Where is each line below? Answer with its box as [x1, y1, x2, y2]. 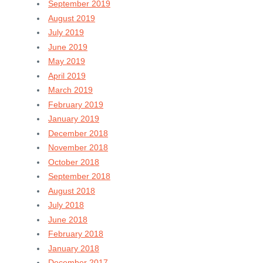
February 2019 [48, 99, 103, 109]
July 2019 [48, 28, 84, 37]
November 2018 [48, 143, 108, 152]
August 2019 [48, 13, 95, 23]
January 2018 [48, 243, 99, 253]
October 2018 [48, 157, 99, 167]
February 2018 [48, 229, 103, 238]
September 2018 [48, 171, 110, 181]
